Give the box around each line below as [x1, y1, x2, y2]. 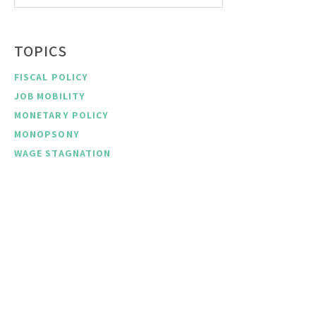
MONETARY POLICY [14, 109, 109, 122]
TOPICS [14, 41, 67, 61]
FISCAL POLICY [14, 71, 89, 84]
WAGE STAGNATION [14, 147, 111, 160]
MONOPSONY [14, 128, 80, 141]
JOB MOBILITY [14, 90, 85, 103]
